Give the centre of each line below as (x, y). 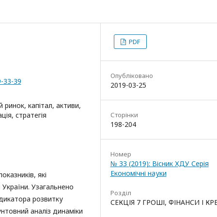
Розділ (121, 193)
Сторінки (124, 115)
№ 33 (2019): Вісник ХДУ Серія (159, 163)
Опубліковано (132, 75)
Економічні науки (138, 173)
